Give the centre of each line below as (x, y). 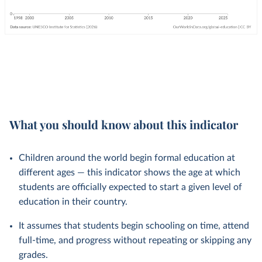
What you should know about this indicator (124, 124)
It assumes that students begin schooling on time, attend (134, 226)
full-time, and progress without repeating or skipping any (135, 240)
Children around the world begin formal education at (127, 158)
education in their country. (73, 202)
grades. (33, 255)
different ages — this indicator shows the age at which (130, 173)
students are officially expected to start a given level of (130, 187)
